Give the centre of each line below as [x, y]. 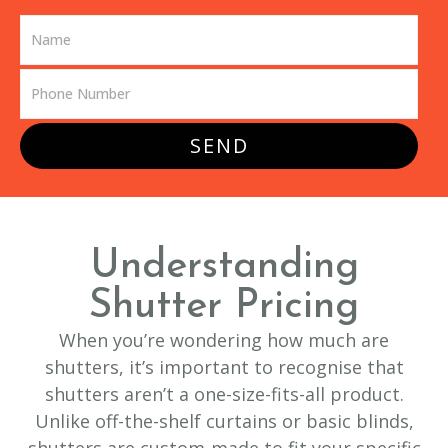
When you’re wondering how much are [224, 339]
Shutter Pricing [224, 306]
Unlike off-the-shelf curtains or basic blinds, [224, 420]
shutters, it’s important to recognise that [224, 366]
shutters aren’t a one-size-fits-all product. [224, 393]
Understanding [224, 266]
